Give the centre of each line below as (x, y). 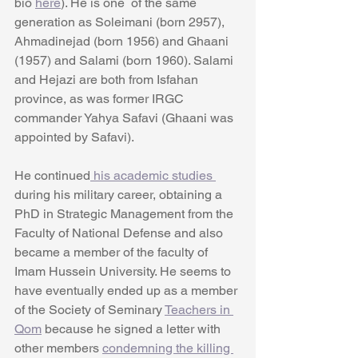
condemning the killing (168, 348)
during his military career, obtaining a (120, 195)
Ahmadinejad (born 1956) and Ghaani (123, 42)
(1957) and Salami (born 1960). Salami (125, 61)
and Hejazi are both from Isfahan (108, 80)
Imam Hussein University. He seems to (124, 272)
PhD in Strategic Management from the (125, 214)
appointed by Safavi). (74, 137)
